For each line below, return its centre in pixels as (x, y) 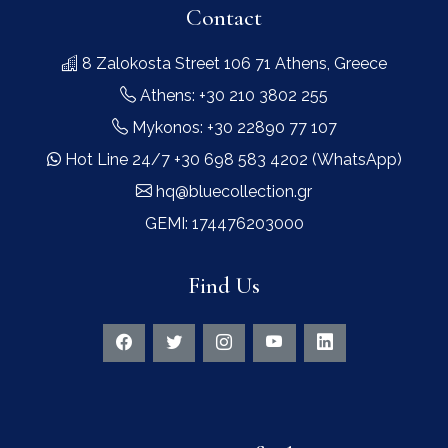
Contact (224, 18)
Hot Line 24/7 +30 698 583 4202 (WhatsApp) (231, 160)
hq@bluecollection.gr (232, 192)
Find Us (224, 286)
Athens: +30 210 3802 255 (232, 96)
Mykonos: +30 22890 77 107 (232, 128)
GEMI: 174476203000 (224, 224)
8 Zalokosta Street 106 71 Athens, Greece (232, 64)
